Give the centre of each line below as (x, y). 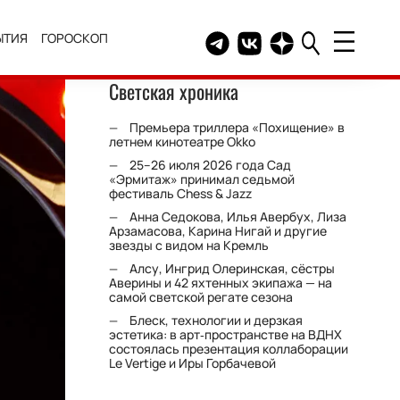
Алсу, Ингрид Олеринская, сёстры (233, 268)
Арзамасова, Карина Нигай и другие (218, 231)
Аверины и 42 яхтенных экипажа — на (221, 283)
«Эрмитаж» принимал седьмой (202, 179)
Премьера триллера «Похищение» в (237, 127)
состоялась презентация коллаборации (229, 349)
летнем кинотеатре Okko (183, 142)
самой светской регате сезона (201, 297)
